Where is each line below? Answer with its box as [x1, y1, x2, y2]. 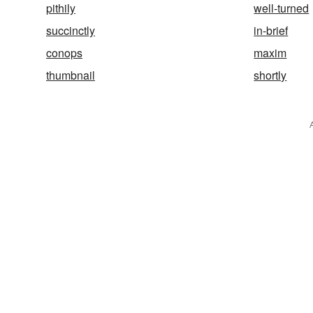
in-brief [254, 22, 289, 38]
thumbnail [46, 66, 95, 83]
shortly [254, 66, 287, 83]
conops [46, 44, 82, 61]
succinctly [46, 22, 95, 38]
